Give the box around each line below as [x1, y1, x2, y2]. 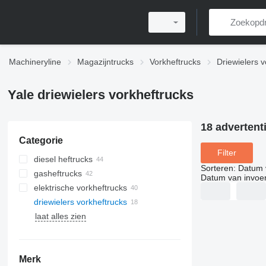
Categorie [18, 135, 63, 145]
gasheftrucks [33, 169, 82, 178]
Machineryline [9, 57, 61, 66]
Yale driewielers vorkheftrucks [7, 87, 194, 102]
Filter [217, 148, 236, 158]
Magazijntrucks [77, 57, 134, 66]
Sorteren [200, 163, 233, 173]
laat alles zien [34, 211, 86, 221]
